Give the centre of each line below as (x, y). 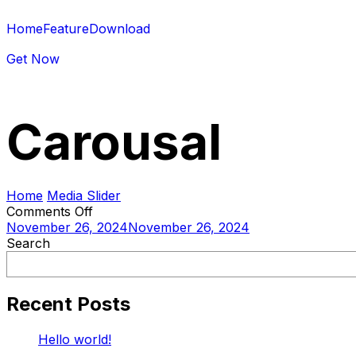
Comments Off (50, 211)
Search (28, 243)
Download (120, 29)
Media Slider (84, 195)
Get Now (33, 59)
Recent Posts (68, 304)
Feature (66, 29)
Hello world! (75, 340)
